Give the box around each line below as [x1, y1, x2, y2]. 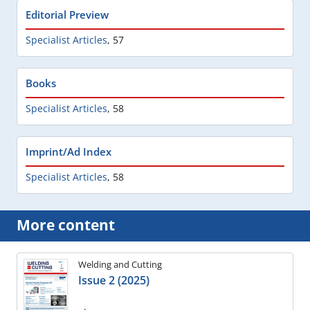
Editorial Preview [26, 7, 109, 21]
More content [17, 215, 115, 235]
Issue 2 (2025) [78, 272, 149, 288]
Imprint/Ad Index [26, 144, 111, 158]
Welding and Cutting [78, 257, 162, 271]
